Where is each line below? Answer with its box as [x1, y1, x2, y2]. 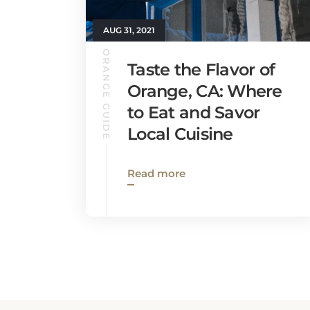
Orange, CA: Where [127, 81, 282, 101]
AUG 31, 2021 [103, 25, 155, 35]
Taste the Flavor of [127, 60, 275, 80]
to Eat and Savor [127, 102, 260, 122]
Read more [127, 167, 185, 180]
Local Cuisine [127, 124, 233, 144]
